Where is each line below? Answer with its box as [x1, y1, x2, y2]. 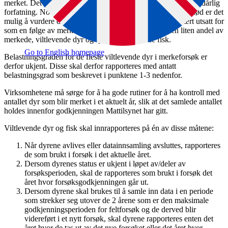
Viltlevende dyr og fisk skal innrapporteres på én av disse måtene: [4, 123, 214, 132]
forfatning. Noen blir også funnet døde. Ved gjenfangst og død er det [4, 7, 223, 16]
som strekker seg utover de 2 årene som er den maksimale [24, 195, 209, 205]
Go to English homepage [24, 48, 104, 56]
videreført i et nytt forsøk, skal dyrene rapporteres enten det [24, 214, 213, 223]
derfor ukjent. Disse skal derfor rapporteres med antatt [4, 61, 176, 70]
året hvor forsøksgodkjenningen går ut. [24, 177, 149, 186]
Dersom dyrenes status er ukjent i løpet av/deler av [24, 159, 186, 168]
